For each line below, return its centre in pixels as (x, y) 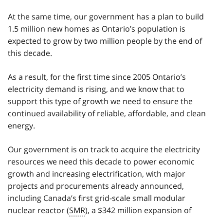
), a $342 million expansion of (138, 210)
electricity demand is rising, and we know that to (96, 89)
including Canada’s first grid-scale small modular (97, 198)
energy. (21, 125)
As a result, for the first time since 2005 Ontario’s (97, 77)
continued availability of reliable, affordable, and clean (107, 113)
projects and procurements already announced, (96, 186)
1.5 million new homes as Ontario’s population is (97, 28)
